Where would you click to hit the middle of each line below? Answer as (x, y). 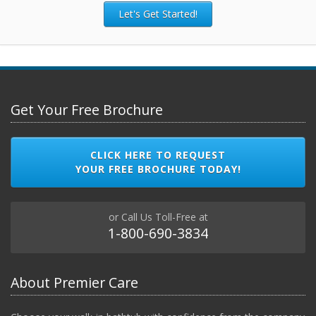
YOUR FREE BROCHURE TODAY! (158, 169)
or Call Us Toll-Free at (158, 217)
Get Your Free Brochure (87, 109)
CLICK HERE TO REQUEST (158, 154)
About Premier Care (74, 282)
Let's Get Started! (158, 13)
